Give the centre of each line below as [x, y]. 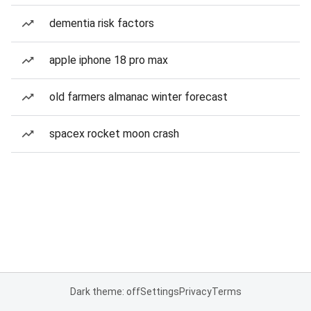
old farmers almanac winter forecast [138, 97]
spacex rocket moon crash [114, 134]
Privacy [195, 292]
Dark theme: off [105, 292]
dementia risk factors [102, 23]
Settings [159, 292]
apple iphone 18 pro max [109, 60]
